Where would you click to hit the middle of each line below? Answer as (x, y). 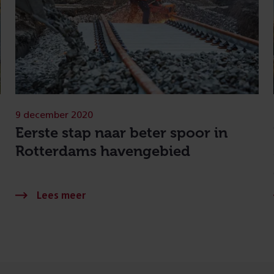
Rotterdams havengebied (103, 150)
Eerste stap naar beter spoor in (122, 132)
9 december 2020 (54, 115)
